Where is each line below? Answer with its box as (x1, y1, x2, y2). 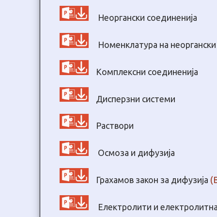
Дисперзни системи (96, 93, 175, 104)
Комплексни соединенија (96, 66, 198, 77)
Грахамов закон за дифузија (96, 174, 210, 185)
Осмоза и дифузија (96, 147, 175, 157)
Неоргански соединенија (96, 12, 197, 22)
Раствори (96, 121, 134, 131)
